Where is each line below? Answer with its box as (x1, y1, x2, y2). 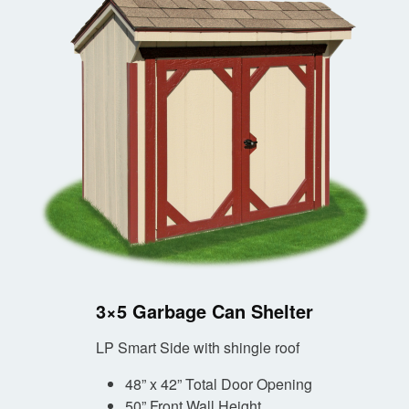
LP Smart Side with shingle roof (96, 337, 299, 359)
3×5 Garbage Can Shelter (96, 298, 313, 325)
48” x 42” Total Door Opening (125, 373, 312, 395)
